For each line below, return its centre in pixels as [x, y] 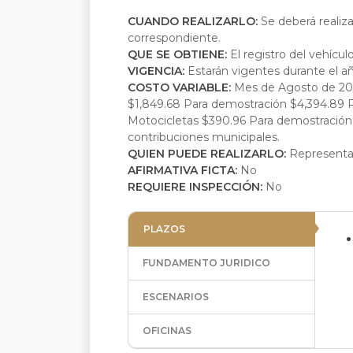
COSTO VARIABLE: [179, 87]
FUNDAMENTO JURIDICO [206, 263]
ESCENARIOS [176, 297]
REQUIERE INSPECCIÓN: [197, 187]
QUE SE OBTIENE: [179, 54]
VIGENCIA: [158, 71]
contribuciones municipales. [204, 137]
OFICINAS [167, 331]
